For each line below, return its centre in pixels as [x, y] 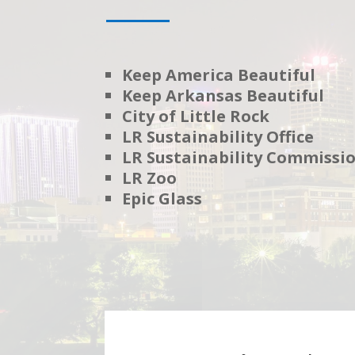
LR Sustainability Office [218, 136]
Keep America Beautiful [219, 74]
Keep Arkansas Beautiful [223, 95]
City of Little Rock [196, 116]
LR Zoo [150, 177]
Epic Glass [162, 198]
